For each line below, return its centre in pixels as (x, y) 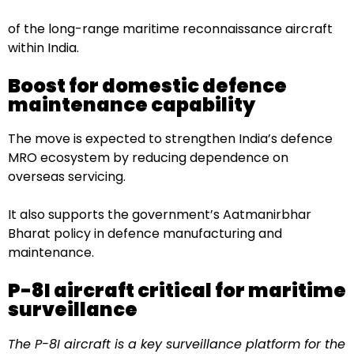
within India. (43, 47)
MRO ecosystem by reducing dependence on (148, 158)
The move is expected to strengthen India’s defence (170, 139)
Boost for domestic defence (147, 85)
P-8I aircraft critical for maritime (177, 291)
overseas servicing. (67, 177)
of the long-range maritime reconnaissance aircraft (170, 28)
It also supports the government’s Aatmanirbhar (160, 215)
